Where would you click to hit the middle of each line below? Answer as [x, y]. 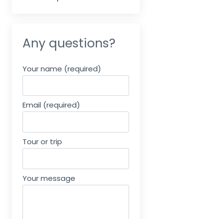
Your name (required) [62, 68]
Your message [49, 178]
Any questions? [69, 43]
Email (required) [51, 105]
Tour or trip [42, 141]
